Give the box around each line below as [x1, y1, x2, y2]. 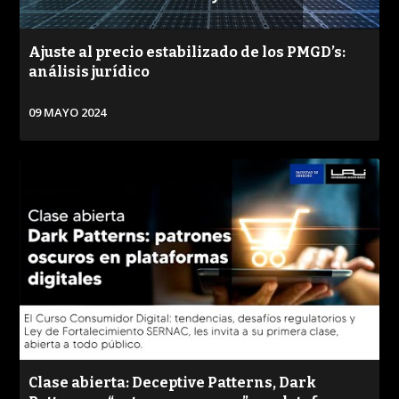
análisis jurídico [28, 62, 151, 80]
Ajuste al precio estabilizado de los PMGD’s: [28, 43, 346, 61]
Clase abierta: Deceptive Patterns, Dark [28, 374, 317, 392]
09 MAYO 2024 [28, 103, 107, 120]
